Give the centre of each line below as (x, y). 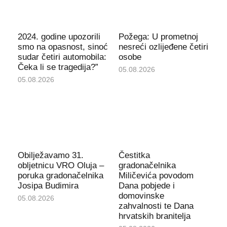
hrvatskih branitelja (155, 216)
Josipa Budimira (48, 186)
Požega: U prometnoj (158, 37)
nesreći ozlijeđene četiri (163, 47)
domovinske (141, 196)
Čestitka (134, 156)
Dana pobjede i (147, 186)
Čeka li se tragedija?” (58, 67)
